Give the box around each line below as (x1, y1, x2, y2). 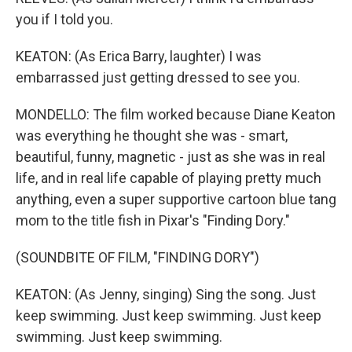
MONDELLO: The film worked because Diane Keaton (16, 106, 335, 123)
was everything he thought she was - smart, (16, 127, 288, 144)
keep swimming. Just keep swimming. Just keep (16, 307, 321, 324)
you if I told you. (16, 11, 113, 27)
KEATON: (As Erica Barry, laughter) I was (16, 48, 262, 64)
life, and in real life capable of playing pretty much (16, 170, 321, 186)
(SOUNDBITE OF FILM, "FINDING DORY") (16, 249, 259, 266)
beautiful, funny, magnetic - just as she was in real (16, 148, 325, 165)
